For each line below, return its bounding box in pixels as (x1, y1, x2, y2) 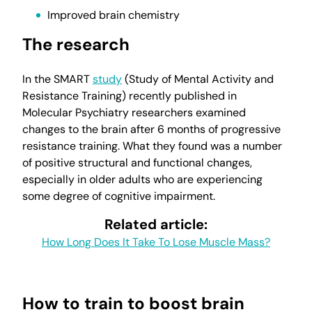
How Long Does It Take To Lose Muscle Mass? (41, 235, 270, 249)
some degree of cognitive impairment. (22, 189, 215, 203)
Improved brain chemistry (47, 8, 180, 22)
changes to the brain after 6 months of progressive (22, 122, 281, 136)
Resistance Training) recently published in (22, 88, 237, 103)
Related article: (104, 215, 208, 233)
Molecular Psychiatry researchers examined (22, 105, 246, 120)
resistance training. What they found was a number (22, 139, 282, 153)
